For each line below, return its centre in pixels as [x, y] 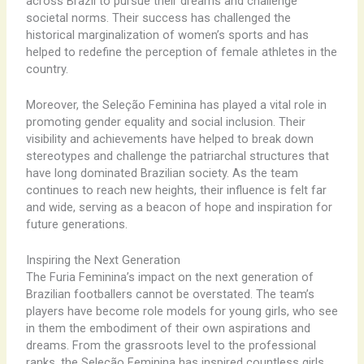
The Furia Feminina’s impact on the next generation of [169, 277]
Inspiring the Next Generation [103, 260]
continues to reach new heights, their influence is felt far [176, 190]
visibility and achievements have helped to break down [169, 139]
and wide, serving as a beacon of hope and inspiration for [179, 207]
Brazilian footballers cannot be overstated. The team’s [170, 295]
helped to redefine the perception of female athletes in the [181, 52]
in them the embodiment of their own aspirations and [168, 329]
